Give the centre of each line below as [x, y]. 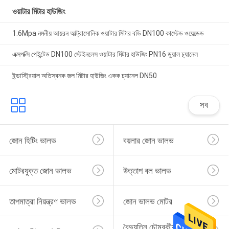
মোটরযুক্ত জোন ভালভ [40, 171]
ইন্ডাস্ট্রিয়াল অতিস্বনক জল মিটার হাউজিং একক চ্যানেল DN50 [84, 76]
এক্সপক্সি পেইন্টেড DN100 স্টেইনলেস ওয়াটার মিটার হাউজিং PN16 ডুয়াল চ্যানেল [105, 54]
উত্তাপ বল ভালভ [147, 171]
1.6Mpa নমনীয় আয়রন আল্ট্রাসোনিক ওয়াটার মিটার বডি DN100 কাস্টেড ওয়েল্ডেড [108, 33]
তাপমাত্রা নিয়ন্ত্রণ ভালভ [42, 202]
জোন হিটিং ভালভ [32, 140]
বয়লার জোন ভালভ [148, 140]
